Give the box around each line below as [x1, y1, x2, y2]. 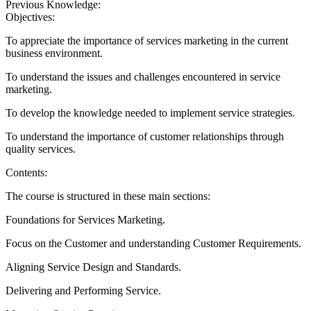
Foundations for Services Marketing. [6, 214, 165, 226]
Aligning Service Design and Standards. [6, 261, 181, 273]
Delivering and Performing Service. [6, 285, 161, 296]
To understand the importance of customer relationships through [6, 131, 284, 142]
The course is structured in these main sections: [6, 190, 210, 202]
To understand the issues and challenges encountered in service [6, 71, 280, 83]
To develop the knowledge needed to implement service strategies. [6, 107, 295, 119]
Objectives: [6, 11, 58, 23]
